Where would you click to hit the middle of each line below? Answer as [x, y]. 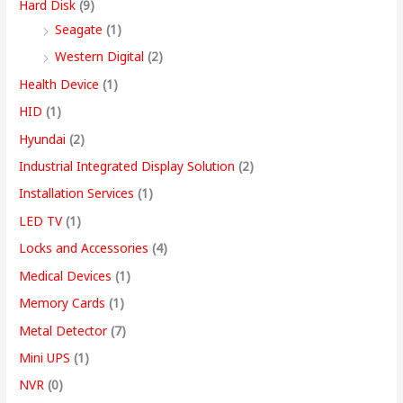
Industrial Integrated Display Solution [127, 166]
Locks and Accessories [84, 248]
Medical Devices [66, 275]
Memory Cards [63, 303]
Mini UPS [45, 357]
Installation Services [77, 193]
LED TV [41, 220]
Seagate [79, 30]
